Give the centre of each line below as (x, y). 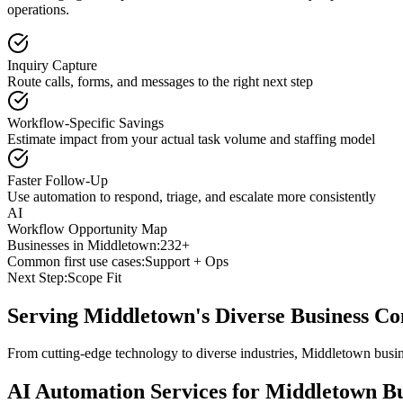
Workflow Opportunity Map (87, 228)
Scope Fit (94, 277)
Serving (45, 315)
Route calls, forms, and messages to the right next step (160, 81)
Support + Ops (187, 261)
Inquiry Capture (52, 65)
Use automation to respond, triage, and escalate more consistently (192, 196)
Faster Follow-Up (58, 180)
